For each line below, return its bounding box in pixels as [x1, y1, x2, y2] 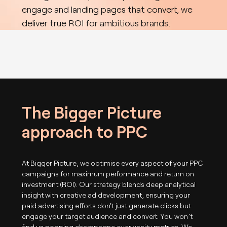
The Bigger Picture [22, 102, 162, 122]
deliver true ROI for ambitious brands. [22, 17, 171, 28]
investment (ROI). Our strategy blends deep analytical [22, 180, 196, 188]
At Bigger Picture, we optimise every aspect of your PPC [22, 159, 203, 167]
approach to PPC [22, 122, 148, 141]
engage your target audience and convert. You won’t [22, 212, 193, 220]
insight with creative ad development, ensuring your [22, 191, 191, 199]
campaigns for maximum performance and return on [22, 169, 195, 178]
